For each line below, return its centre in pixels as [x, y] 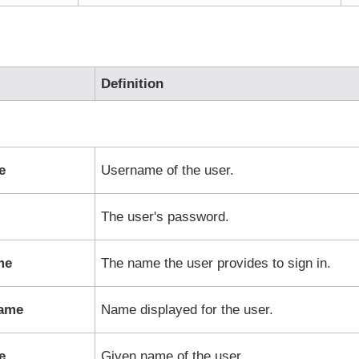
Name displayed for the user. [187, 310]
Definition [132, 84]
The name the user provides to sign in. [216, 263]
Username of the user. [167, 170]
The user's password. [165, 217]
